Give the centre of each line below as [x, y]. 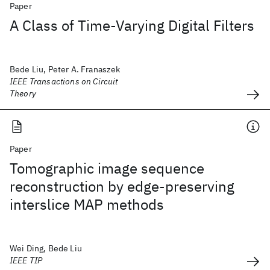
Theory [23, 93]
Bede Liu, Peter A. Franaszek [65, 69]
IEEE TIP [26, 260]
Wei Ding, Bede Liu [46, 248]
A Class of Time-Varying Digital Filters [132, 25]
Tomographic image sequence [107, 168]
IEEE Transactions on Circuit [64, 81]
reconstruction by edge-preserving [122, 186]
